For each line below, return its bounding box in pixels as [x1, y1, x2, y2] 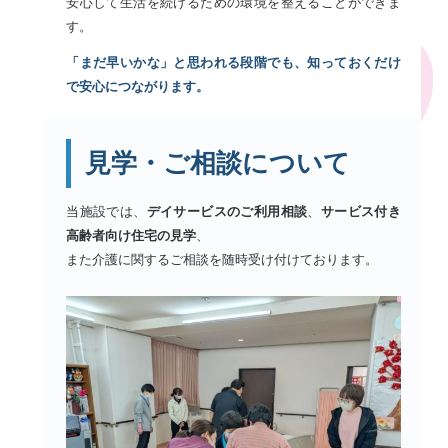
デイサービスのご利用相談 [146, 203, 308, 219]
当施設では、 [66, 203, 147, 219]
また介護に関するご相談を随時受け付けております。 [66, 251, 379, 267]
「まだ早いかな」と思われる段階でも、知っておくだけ [66, 54, 401, 70]
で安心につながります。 [66, 78, 210, 94]
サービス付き [320, 203, 401, 219]
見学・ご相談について [85, 147, 351, 178]
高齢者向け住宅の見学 [66, 227, 197, 243]
